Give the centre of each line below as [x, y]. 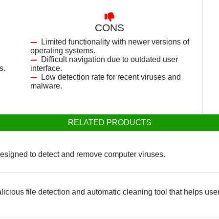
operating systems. [63, 51]
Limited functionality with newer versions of [115, 42]
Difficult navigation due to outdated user [109, 59]
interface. [46, 68]
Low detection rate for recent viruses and [111, 77]
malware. [46, 86]
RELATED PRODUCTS [109, 122]
